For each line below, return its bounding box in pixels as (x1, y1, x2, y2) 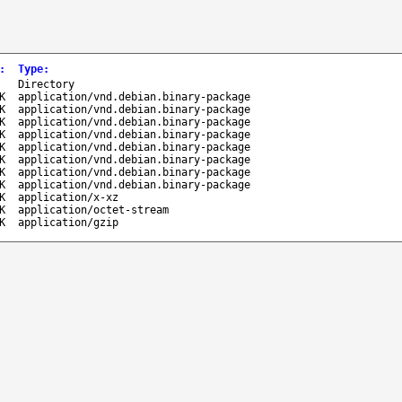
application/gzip (18, 215, 118, 229)
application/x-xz (18, 190, 118, 204)
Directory (18, 77, 74, 91)
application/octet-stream (18, 203, 169, 216)
